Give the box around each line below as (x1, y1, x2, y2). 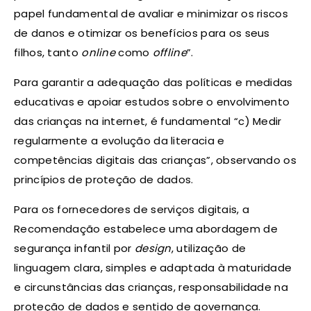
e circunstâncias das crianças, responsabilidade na (14, 279, 288, 294)
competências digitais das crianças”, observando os (14, 152, 296, 167)
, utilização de (171, 240, 246, 255)
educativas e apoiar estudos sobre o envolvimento (14, 94, 290, 109)
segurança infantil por (14, 240, 135, 255)
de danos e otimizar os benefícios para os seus (14, 25, 270, 40)
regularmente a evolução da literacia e (14, 133, 225, 148)
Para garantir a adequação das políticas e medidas (14, 74, 293, 90)
